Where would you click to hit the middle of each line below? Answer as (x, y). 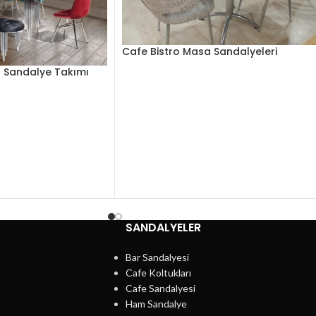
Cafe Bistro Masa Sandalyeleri (200, 52)
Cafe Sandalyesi (160, 288)
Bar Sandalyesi (157, 257)
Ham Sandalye (156, 303)
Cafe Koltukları (158, 272)
